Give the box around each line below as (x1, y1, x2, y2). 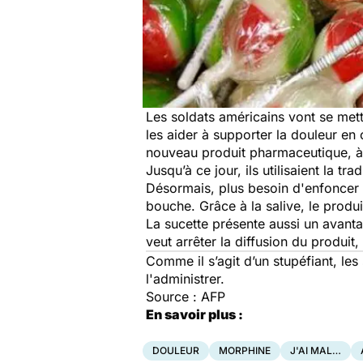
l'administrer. (146, 271, 224, 287)
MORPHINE (219, 344, 271, 357)
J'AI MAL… (290, 344, 341, 357)
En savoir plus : (146, 306, 243, 322)
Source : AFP (146, 288, 225, 305)
